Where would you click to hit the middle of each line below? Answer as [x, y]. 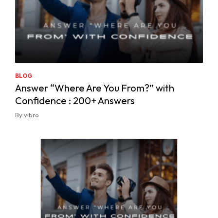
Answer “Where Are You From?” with [95, 88]
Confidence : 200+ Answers [75, 100]
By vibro [27, 115]
